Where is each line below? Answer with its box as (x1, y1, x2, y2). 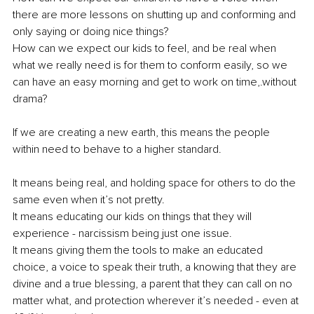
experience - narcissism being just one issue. (13, 226, 232, 241)
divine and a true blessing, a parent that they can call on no (13, 277, 295, 292)
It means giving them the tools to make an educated (13, 243, 266, 258)
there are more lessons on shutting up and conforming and (13, 8, 299, 22)
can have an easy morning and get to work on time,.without (13, 75, 299, 90)
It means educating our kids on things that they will (13, 210, 254, 224)
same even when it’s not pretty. (13, 193, 165, 207)
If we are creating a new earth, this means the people (13, 125, 273, 140)
